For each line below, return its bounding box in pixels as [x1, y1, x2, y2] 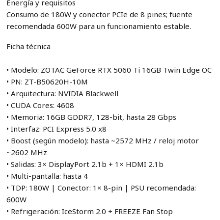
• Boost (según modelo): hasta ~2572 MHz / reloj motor [6, 135, 199, 145]
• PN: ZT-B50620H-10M [6, 76, 88, 86]
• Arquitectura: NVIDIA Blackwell [6, 88, 118, 98]
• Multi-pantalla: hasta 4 [6, 170, 88, 181]
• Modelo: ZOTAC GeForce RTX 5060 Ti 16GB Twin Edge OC [6, 64, 212, 75]
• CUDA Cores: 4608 [6, 100, 74, 110]
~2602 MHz [6, 147, 47, 157]
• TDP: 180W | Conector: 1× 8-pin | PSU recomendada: [6, 182, 196, 192]
